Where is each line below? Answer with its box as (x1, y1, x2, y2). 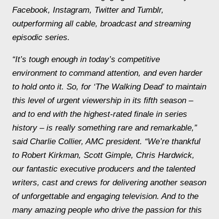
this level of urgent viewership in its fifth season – (12, 96, 193, 105)
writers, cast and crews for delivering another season (12, 178, 206, 187)
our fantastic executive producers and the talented (12, 164, 195, 174)
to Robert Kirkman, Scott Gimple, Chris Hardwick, (12, 151, 195, 160)
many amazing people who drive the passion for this (12, 205, 202, 215)
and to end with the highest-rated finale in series (12, 109, 187, 119)
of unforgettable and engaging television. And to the (12, 192, 198, 201)
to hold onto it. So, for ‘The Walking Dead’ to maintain (12, 82, 206, 91)
